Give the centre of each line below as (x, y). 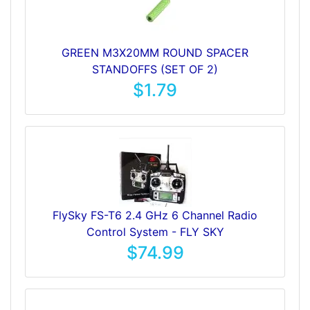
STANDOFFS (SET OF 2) (155, 69)
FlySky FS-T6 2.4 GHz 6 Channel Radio (155, 215)
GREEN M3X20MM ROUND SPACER (155, 53)
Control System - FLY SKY (155, 232)
